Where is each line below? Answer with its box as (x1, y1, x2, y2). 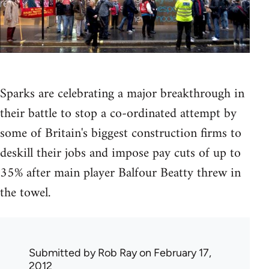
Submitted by (29, 246, 98, 259)
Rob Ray (98, 246, 137, 259)
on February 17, (137, 246, 211, 259)
